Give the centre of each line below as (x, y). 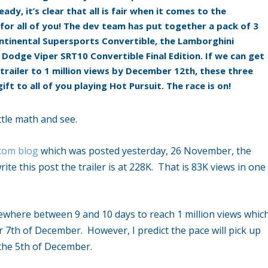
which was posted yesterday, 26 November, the (145, 150)
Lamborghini (206, 41)
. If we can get (233, 56)
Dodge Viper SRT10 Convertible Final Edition (101, 56)
